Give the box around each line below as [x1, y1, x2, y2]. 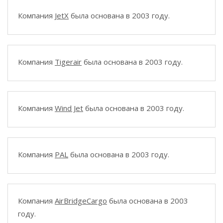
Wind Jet [55, 103, 83, 113]
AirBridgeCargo [55, 196, 107, 206]
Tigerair [55, 57, 82, 67]
